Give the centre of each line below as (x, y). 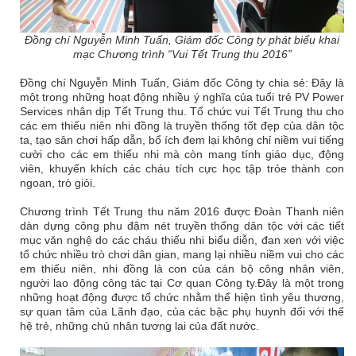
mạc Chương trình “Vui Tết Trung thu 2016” (182, 54)
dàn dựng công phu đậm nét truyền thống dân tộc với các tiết (182, 225)
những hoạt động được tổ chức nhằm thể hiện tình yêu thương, (182, 297)
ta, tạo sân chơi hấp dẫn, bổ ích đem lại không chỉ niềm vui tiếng (182, 139)
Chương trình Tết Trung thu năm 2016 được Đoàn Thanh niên (182, 211)
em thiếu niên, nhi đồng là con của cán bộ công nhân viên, (182, 268)
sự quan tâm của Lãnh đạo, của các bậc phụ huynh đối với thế (182, 311)
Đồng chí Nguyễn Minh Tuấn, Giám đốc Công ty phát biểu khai (182, 39)
